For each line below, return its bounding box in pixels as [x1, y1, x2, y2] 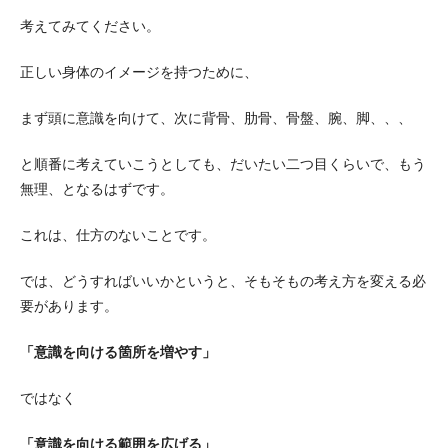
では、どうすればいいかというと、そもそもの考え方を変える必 [20, 273, 426, 289]
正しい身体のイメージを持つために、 [20, 64, 258, 80]
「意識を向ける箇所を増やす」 [20, 344, 216, 360]
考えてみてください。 [20, 18, 160, 34]
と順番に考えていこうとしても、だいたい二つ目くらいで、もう [20, 156, 426, 172]
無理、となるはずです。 [20, 181, 174, 197]
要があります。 [20, 298, 118, 314]
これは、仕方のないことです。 [20, 227, 216, 243]
